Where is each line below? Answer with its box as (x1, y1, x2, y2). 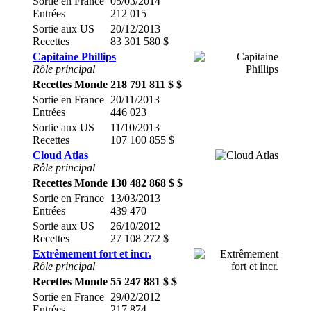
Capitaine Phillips (33, 51, 116, 62)
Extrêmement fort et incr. (33, 248, 151, 260)
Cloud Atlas (33, 149, 88, 161)
